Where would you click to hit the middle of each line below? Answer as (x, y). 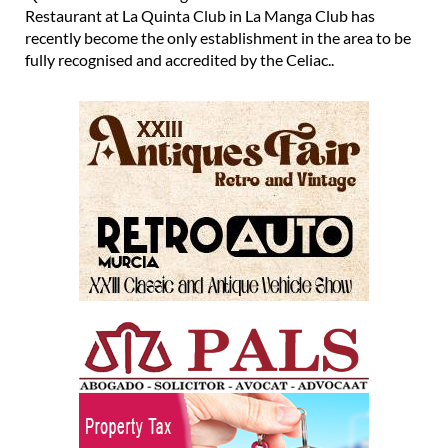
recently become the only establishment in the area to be (218, 37)
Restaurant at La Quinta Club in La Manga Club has (200, 15)
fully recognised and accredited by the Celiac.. (179, 59)
